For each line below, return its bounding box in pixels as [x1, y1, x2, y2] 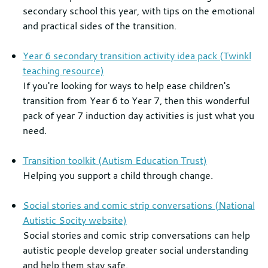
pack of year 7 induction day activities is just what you [22, 109, 254, 122]
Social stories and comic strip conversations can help [22, 229, 250, 242]
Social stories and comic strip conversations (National [22, 199, 255, 212]
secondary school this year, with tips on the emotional [22, 4, 255, 17]
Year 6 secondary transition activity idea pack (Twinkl [22, 49, 251, 62]
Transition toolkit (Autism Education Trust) [22, 154, 207, 167]
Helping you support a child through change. [22, 169, 213, 182]
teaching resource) [22, 64, 104, 77]
